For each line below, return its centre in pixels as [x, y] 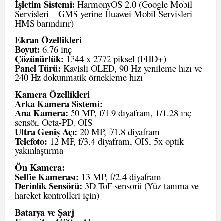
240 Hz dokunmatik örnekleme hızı [79, 77]
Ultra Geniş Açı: [46, 131]
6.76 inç [56, 49]
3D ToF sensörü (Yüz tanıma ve [141, 186]
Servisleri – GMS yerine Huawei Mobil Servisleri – [107, 14]
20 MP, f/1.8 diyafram [119, 131]
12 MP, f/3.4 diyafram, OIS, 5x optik [115, 141]
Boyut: [27, 49]
